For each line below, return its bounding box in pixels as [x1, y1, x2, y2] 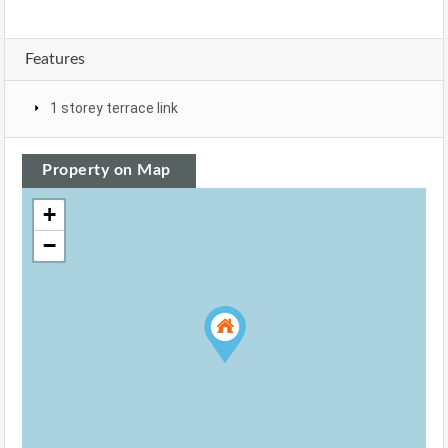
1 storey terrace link [50, 99, 178, 116]
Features [25, 50, 85, 67]
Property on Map [42, 161, 171, 178]
